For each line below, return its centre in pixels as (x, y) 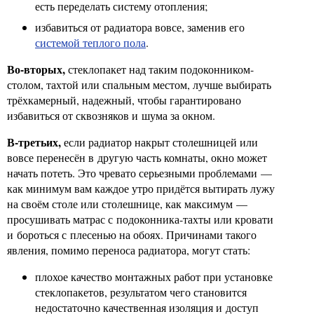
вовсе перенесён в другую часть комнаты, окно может (137, 157)
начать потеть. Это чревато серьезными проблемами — (139, 173)
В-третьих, (34, 142)
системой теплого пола (90, 42)
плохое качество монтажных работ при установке (154, 277)
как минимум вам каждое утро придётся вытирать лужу (141, 188)
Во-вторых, (36, 69)
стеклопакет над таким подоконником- (159, 69)
